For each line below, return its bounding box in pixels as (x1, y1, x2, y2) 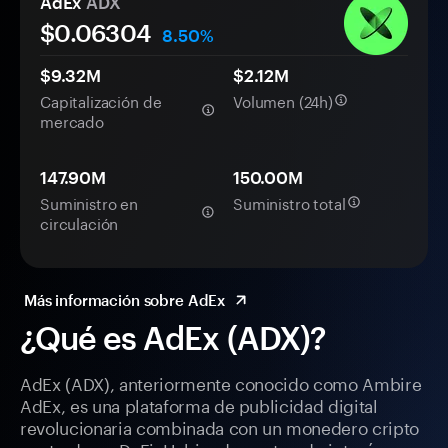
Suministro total (233, 190, 346, 215)
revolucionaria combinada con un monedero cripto (20, 413, 420, 440)
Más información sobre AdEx (24, 291, 226, 310)
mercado (40, 108, 104, 133)
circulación (40, 210, 119, 235)
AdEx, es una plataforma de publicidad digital (20, 391, 378, 418)
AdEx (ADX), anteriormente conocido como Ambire (20, 369, 422, 396)
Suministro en (40, 190, 139, 215)
